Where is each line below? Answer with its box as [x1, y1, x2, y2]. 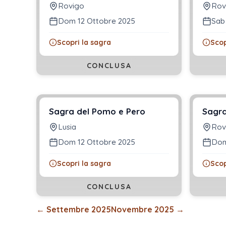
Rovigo [58, 1, 84, 11]
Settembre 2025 [46, 204, 111, 215]
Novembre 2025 [111, 204, 174, 215]
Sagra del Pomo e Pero [49, 106, 145, 117]
